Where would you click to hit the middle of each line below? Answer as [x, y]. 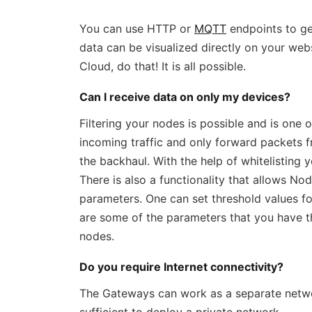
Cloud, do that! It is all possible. [163, 66]
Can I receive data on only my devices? [185, 97]
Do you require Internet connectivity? [181, 267]
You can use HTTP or [137, 29]
